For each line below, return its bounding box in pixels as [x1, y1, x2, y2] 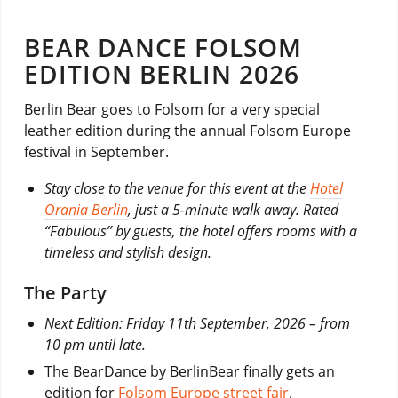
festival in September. [23, 142, 169, 163]
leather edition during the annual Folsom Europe [23, 121, 351, 141]
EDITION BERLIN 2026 [23, 56, 299, 91]
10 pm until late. [44, 334, 146, 354]
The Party [23, 280, 107, 305]
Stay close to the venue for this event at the [44, 178, 310, 198]
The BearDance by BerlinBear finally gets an [44, 361, 335, 381]
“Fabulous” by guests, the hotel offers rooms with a [44, 220, 357, 241]
